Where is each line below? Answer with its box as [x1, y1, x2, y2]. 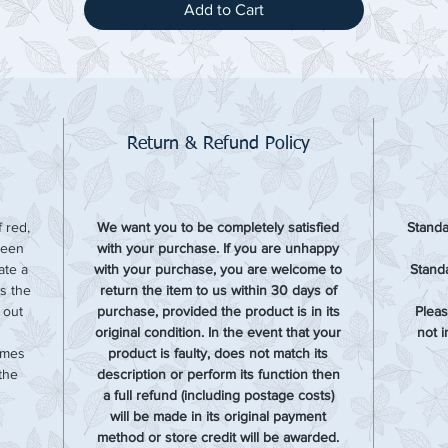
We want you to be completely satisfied [97, 219, 340, 235]
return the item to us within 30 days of [99, 282, 337, 298]
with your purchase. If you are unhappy [97, 240, 340, 256]
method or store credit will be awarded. [97, 429, 340, 445]
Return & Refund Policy [126, 135, 310, 153]
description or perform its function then [96, 366, 340, 382]
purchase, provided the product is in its [96, 303, 340, 319]
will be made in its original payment [110, 408, 327, 424]
